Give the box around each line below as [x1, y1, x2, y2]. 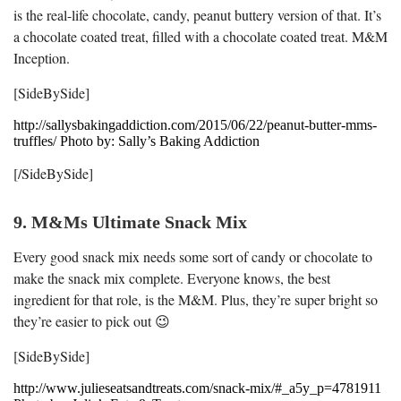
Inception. [13, 47, 70, 67]
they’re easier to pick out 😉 [13, 311, 170, 330]
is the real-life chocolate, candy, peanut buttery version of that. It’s [13, 4, 381, 24]
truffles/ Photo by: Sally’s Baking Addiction [13, 132, 260, 149]
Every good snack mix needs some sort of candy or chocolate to [13, 246, 372, 266]
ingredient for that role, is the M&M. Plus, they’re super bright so [13, 289, 378, 309]
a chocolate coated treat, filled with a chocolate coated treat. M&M [13, 26, 388, 46]
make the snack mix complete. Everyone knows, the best [13, 268, 330, 287]
